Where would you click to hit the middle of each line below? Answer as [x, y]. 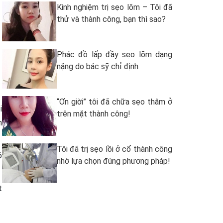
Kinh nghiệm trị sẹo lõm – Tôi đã [114, 7]
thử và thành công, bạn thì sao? [111, 19]
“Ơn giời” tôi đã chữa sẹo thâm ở [114, 102]
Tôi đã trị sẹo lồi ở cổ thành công [114, 149]
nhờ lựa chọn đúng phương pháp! [113, 161]
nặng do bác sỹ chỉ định [98, 66]
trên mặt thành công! [94, 114]
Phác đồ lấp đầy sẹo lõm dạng [114, 55]
